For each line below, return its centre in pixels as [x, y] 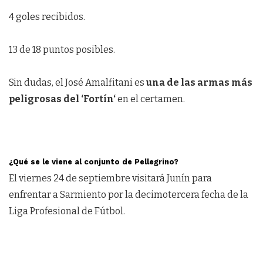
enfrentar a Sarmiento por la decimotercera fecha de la [129, 195]
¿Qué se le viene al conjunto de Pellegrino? [94, 161]
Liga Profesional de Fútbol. [67, 211]
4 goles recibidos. [47, 16]
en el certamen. [150, 99]
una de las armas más [199, 82]
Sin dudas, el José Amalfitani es [77, 82]
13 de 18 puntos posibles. [62, 49]
